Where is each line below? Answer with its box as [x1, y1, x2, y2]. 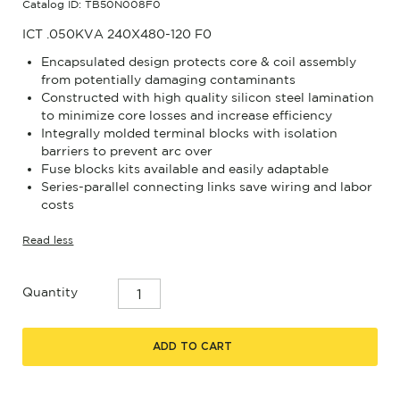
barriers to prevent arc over [40, 143, 212, 158]
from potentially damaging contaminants [40, 71, 296, 87]
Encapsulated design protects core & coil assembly [40, 54, 356, 69]
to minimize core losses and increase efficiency [40, 107, 332, 122]
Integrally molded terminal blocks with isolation [40, 125, 337, 140]
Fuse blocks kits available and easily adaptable [40, 161, 329, 176]
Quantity [22, 284, 79, 299]
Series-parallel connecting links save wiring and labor [40, 179, 372, 194]
